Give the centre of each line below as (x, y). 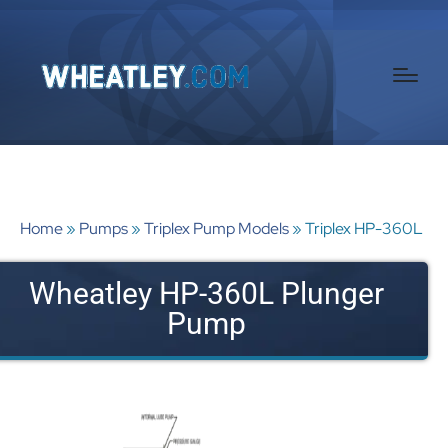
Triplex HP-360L (364, 228)
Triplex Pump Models (216, 228)
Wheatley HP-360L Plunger (206, 293)
